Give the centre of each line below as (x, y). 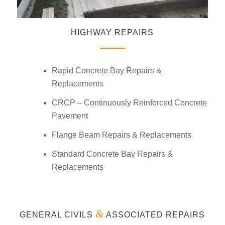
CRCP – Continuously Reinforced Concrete (129, 102)
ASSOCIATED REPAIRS (155, 214)
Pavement (70, 116)
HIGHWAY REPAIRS (113, 32)
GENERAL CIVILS (58, 214)
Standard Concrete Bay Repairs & (112, 154)
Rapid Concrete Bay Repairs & (106, 70)
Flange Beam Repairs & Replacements (121, 135)
